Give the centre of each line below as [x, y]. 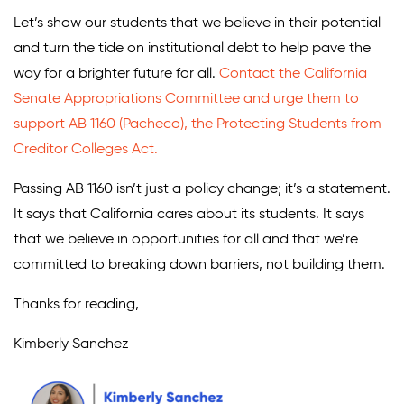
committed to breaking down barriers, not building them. [199, 265]
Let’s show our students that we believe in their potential [197, 23]
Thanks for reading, [76, 304]
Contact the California [293, 73]
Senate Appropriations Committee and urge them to [186, 99]
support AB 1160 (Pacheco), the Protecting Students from [197, 124]
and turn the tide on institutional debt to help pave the [192, 48]
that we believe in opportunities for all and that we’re [186, 239]
